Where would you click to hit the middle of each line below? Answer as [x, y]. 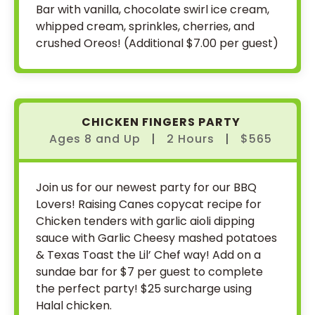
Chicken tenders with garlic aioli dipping [145, 221]
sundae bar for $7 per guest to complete [149, 272]
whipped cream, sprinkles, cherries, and [145, 26]
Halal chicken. [74, 306]
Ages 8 [72, 139]
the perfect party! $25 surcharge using [144, 289]
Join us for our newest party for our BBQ [146, 187]
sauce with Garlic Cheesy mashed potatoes [156, 238]
